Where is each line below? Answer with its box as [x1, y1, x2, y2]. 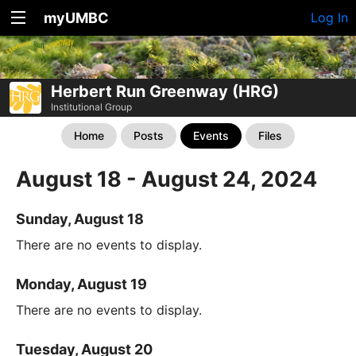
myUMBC [44, 10, 109, 26]
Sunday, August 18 [16, 210, 144, 227]
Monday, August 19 [16, 275, 147, 292]
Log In [311, 10, 348, 25]
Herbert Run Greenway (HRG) [51, 81, 279, 101]
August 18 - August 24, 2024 [16, 165, 317, 192]
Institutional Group [51, 100, 132, 113]
